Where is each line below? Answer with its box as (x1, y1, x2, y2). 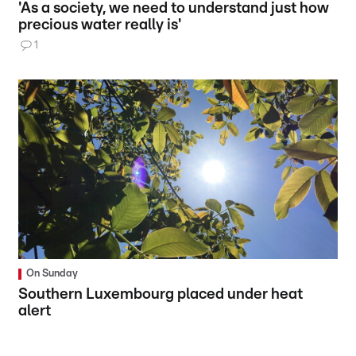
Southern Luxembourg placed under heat (18, 286, 304, 302)
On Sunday (26, 268, 79, 279)
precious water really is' (18, 17, 182, 33)
